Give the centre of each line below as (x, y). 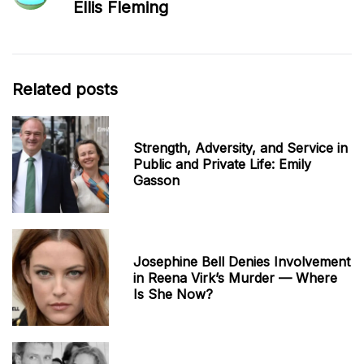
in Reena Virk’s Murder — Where (236, 277)
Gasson (157, 181)
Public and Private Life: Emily (223, 165)
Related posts (65, 89)
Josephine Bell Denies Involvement (242, 261)
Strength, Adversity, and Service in (241, 148)
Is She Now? (173, 294)
